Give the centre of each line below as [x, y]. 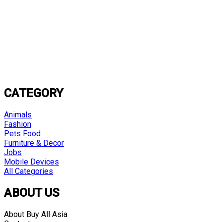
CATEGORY [34, 93]
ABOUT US [32, 193]
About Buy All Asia [36, 214]
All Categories [28, 171]
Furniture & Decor [34, 143]
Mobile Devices [31, 162]
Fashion [18, 124]
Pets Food [22, 134]
